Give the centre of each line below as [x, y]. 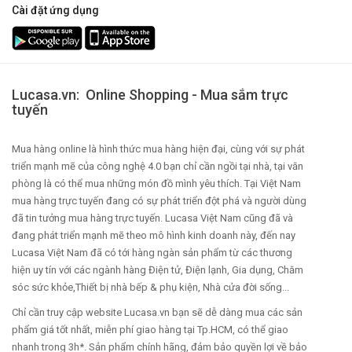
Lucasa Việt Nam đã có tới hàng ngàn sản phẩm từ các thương [152, 253]
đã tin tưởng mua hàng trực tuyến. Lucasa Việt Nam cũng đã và [152, 218]
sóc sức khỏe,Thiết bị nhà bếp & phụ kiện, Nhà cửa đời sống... [150, 288]
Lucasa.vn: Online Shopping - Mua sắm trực [150, 95]
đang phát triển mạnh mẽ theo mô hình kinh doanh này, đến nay [154, 236]
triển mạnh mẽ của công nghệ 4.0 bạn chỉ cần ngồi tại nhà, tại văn [158, 167]
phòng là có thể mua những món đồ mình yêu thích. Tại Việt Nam [156, 184]
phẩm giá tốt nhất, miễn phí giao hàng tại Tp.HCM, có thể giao [150, 330]
